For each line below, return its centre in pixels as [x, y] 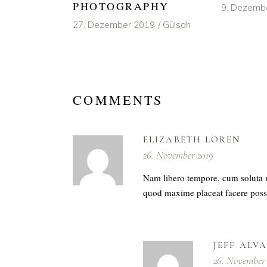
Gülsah [177, 25]
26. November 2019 [178, 155]
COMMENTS [118, 100]
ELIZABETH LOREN [192, 140]
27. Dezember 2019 [114, 25]
